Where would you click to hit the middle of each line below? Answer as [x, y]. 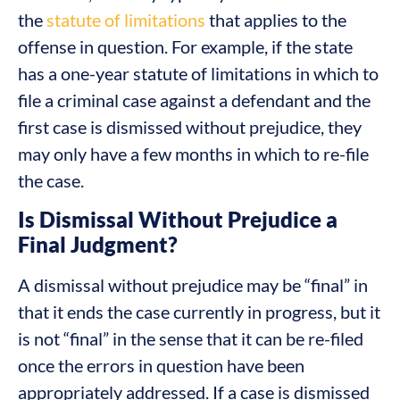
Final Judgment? [98, 244]
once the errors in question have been [161, 365]
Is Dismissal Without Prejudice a [178, 219]
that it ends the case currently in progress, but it [199, 311]
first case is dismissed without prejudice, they [190, 127]
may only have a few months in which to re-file [193, 154]
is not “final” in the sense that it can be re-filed [191, 338]
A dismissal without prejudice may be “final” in [193, 284]
